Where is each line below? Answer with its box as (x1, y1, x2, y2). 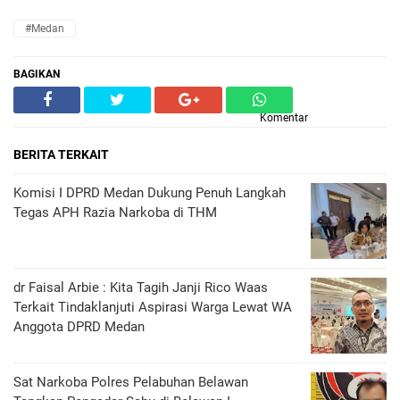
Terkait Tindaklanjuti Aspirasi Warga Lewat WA (13, 299, 292, 315)
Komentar (260, 112, 308, 124)
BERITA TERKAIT (13, 147, 109, 162)
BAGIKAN (13, 68, 60, 80)
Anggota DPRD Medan (13, 319, 145, 335)
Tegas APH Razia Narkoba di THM (13, 204, 217, 221)
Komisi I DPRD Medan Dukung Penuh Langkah (13, 185, 286, 201)
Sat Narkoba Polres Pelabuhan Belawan (13, 374, 248, 390)
